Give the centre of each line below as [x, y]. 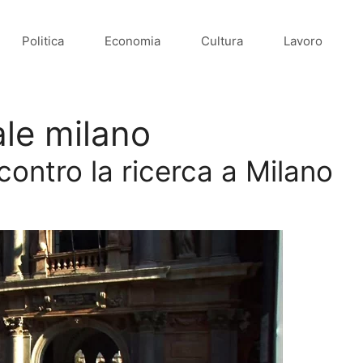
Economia [132, 41]
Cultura [222, 41]
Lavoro [303, 41]
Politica [43, 41]
